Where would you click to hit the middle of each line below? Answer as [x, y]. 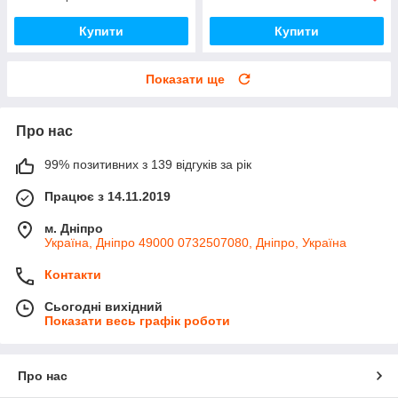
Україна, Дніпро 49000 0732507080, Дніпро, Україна [195, 243]
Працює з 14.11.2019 [107, 197]
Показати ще [185, 80]
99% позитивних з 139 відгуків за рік [148, 165]
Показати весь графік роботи [137, 321]
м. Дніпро [74, 229]
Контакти [73, 275]
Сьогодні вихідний [103, 307]
